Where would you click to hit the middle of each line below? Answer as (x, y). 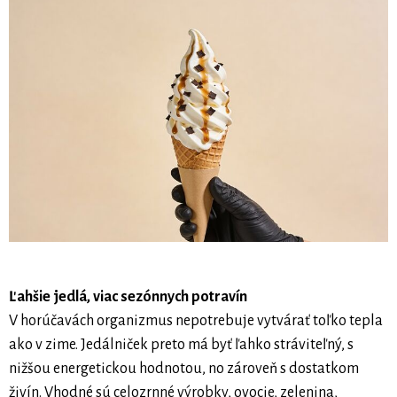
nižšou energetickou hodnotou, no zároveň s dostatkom (184, 369)
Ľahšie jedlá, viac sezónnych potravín (128, 297)
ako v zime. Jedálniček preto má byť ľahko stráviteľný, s (181, 345)
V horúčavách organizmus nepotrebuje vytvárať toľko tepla (196, 321)
